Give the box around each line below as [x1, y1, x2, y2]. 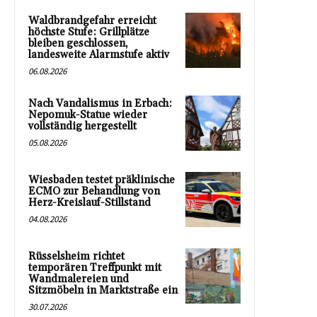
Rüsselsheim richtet [28, 250, 125, 264]
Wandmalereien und [28, 272, 129, 287]
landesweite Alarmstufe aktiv [28, 48, 169, 62]
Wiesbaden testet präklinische [28, 173, 175, 188]
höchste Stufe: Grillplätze [28, 25, 149, 40]
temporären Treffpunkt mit [28, 261, 161, 275]
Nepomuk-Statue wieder [28, 108, 147, 122]
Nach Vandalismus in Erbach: [28, 97, 172, 111]
